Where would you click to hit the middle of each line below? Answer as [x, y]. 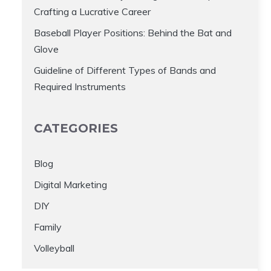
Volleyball [54, 248]
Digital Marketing [70, 184]
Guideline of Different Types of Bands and [125, 70]
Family [48, 227]
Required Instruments [80, 86]
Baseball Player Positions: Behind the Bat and [133, 32]
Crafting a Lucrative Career [92, 11]
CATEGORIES [76, 128]
